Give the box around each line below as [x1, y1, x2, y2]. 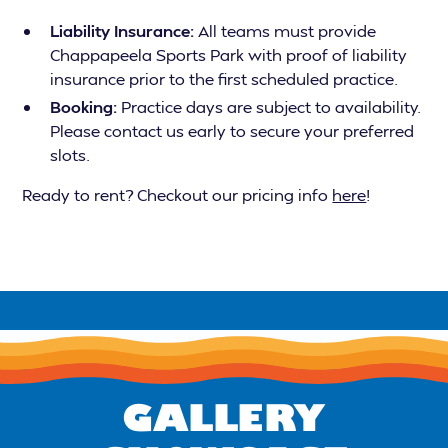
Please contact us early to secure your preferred [50, 120, 415, 142]
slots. [50, 144, 91, 166]
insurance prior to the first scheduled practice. [50, 68, 399, 90]
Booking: [50, 96, 118, 118]
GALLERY [122, 390, 326, 443]
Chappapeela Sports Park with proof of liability [50, 44, 408, 66]
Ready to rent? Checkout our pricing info [22, 184, 333, 206]
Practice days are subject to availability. [117, 96, 422, 118]
